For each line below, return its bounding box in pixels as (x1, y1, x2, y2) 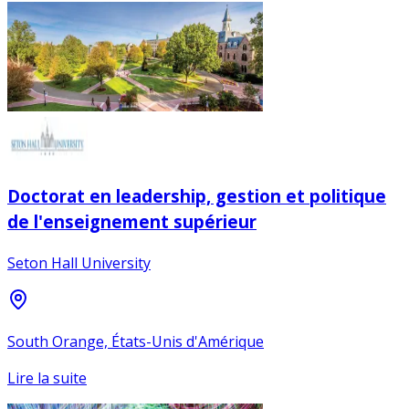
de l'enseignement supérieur (7, 209, 257, 233)
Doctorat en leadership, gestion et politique (7, 184, 386, 207)
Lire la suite (7, 367, 87, 388)
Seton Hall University (7, 252, 151, 273)
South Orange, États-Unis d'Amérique (7, 330, 264, 351)
